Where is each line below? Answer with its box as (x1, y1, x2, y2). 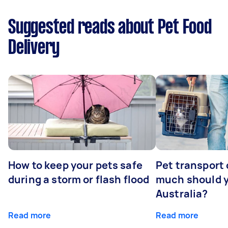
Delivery (8, 39, 60, 58)
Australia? (156, 186, 208, 201)
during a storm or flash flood (8, 172, 150, 186)
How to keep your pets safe (8, 158, 142, 172)
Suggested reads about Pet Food (8, 18, 212, 37)
